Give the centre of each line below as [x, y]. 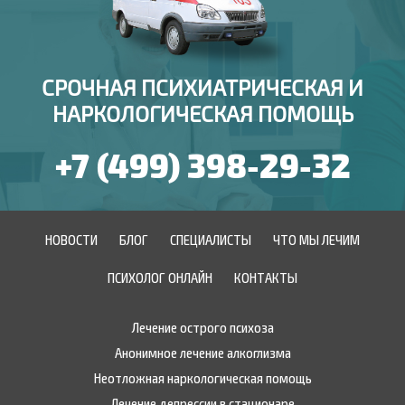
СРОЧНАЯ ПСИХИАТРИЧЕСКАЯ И [202, 88]
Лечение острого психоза [202, 327]
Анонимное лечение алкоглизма [202, 352]
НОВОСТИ [71, 239]
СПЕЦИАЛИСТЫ [211, 239]
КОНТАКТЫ [266, 277]
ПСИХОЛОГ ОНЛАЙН [160, 277]
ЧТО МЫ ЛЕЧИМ [316, 239]
